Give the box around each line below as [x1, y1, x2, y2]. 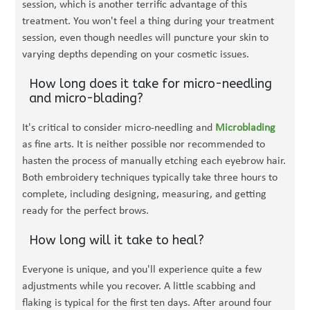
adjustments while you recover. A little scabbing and [22, 281, 256, 292]
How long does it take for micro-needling [29, 76, 273, 91]
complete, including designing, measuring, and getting [22, 189, 267, 200]
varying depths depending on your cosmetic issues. [22, 49, 250, 60]
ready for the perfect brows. [22, 206, 149, 217]
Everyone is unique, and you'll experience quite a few [22, 264, 262, 275]
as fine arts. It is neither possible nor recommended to [22, 139, 266, 150]
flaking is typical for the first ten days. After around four [22, 298, 273, 309]
